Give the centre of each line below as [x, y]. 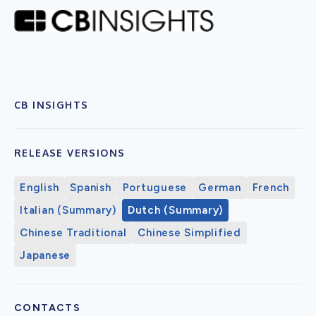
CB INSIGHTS [51, 104]
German [220, 187]
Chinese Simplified [189, 232]
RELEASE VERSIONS [70, 152]
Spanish [91, 187]
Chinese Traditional [73, 232]
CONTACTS [48, 308]
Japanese [45, 255]
